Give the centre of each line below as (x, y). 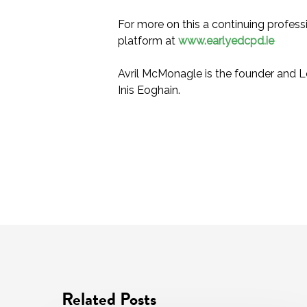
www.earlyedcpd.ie (226, 41)
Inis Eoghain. (149, 90)
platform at (148, 41)
